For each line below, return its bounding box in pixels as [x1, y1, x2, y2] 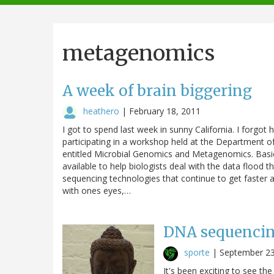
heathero [83, 105, 119, 117]
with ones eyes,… [62, 184, 131, 196]
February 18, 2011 [129, 105, 201, 117]
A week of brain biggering [62, 81, 252, 100]
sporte [184, 246, 210, 258]
